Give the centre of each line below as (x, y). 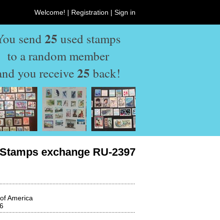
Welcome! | (53, 12)
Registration (90, 12)
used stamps (89, 39)
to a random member (58, 56)
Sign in (125, 12)
